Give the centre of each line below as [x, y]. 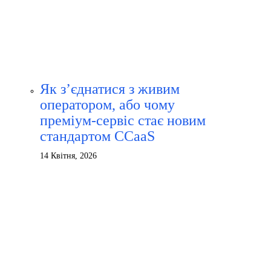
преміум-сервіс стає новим [123, 120]
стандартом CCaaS [97, 136]
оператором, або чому [107, 105]
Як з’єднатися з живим [110, 89]
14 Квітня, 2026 [68, 156]
